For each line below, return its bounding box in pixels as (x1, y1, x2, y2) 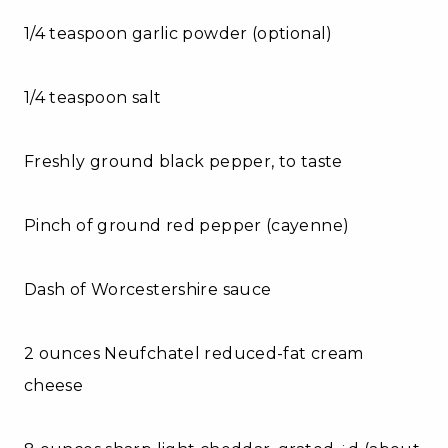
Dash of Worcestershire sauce (24, 279, 272, 299)
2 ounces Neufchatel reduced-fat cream (24, 343, 364, 363)
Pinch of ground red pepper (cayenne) (24, 215, 350, 235)
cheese (24, 375, 84, 395)
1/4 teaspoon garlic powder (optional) (24, 23, 333, 43)
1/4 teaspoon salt (24, 87, 162, 107)
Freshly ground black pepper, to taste (24, 151, 343, 171)
